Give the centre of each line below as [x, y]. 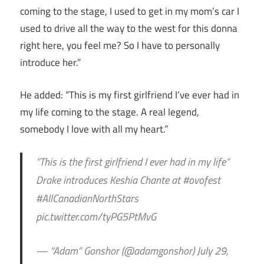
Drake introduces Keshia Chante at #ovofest [128, 180]
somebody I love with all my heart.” [94, 129]
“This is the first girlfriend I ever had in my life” [132, 162]
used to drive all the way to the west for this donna [129, 29]
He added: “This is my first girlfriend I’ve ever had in [130, 95]
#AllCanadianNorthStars [87, 199]
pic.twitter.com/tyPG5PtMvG [96, 217]
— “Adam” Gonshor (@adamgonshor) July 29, [132, 251]
